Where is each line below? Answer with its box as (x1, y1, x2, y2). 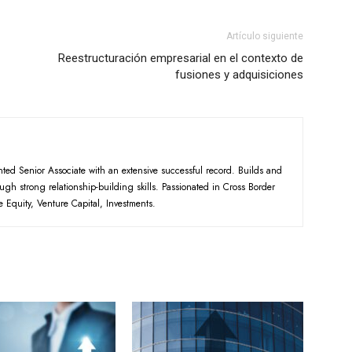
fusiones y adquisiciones (175, 68, 303, 82)
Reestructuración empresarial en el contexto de (58, 51, 303, 65)
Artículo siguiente (226, 31, 303, 42)
